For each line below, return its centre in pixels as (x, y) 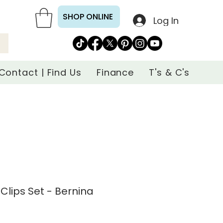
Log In (166, 20)
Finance (115, 72)
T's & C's (169, 72)
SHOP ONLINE (88, 17)
